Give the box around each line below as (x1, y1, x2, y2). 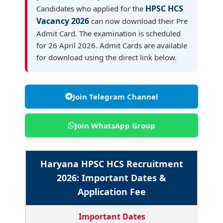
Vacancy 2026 (36, 15, 89, 26)
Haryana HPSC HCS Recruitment (40, 157, 183, 170)
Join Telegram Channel (72, 91, 158, 102)
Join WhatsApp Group (74, 120, 155, 130)
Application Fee (77, 185, 146, 198)
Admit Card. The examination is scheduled (36, 28, 181, 38)
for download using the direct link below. (36, 52, 177, 62)
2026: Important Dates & (57, 171, 166, 184)
